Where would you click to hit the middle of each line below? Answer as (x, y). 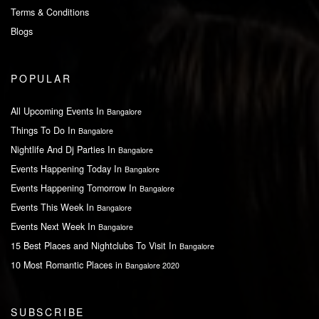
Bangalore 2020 (152, 265)
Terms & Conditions (50, 12)
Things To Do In (45, 130)
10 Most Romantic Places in (68, 265)
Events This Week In (54, 207)
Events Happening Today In (68, 168)
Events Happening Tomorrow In (75, 188)
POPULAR (41, 78)
